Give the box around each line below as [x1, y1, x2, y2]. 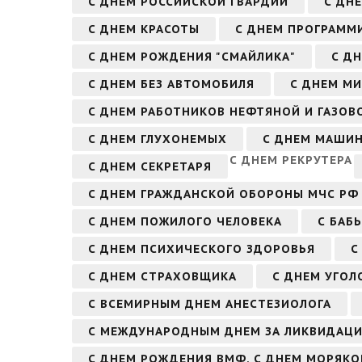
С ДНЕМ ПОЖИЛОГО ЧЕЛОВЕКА [88, 213, 282, 229]
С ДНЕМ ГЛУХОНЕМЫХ [88, 131, 227, 146]
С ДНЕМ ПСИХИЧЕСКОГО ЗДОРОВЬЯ [88, 241, 315, 256]
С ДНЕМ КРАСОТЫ [88, 21, 200, 36]
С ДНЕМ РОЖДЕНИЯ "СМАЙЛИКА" [88, 48, 296, 64]
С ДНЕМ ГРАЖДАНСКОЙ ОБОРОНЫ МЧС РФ [88, 186, 359, 201]
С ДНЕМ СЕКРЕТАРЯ [88, 158, 212, 174]
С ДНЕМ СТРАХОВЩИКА [88, 268, 237, 284]
